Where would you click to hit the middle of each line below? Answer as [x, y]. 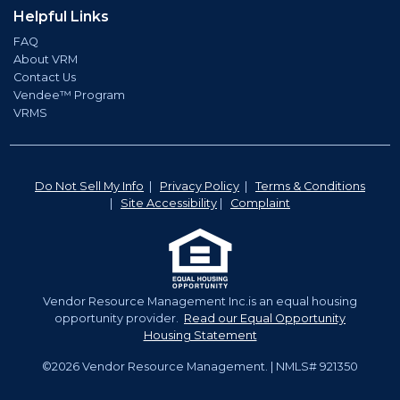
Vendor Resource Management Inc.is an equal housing [200, 301]
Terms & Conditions [310, 186]
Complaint [260, 203]
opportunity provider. [119, 318]
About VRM [46, 59]
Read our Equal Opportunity [265, 318]
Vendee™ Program [69, 95]
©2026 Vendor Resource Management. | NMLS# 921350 [200, 366]
